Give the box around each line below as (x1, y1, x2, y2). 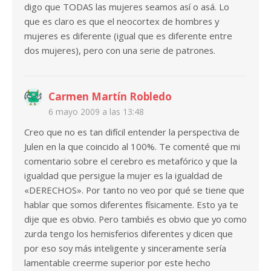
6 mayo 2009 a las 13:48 (48, 106, 144, 118)
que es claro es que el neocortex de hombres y (24, 15, 219, 28)
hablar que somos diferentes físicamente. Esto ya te (24, 198, 238, 211)
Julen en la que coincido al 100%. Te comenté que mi (24, 140, 240, 153)
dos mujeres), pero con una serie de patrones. (24, 44, 215, 57)
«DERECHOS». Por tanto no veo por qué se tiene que (24, 184, 244, 197)
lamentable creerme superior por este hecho (24, 256, 211, 269)
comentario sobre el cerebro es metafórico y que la (24, 155, 237, 168)
